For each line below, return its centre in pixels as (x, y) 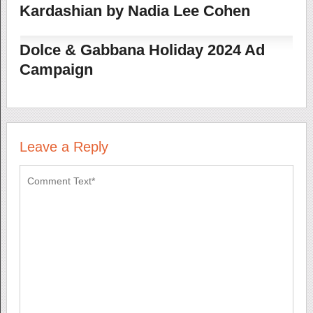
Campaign (56, 70)
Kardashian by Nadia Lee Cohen (134, 11)
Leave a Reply (64, 147)
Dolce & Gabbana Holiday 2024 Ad (142, 50)
